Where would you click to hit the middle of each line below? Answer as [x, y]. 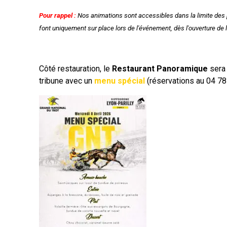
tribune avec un [67, 81]
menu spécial [120, 81]
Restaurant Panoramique [160, 69]
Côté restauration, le [75, 69]
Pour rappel [56, 15]
